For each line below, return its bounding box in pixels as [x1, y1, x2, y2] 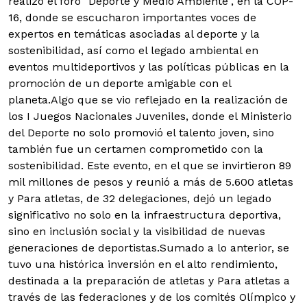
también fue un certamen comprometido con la [8, 143, 263, 156]
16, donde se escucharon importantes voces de [8, 11, 256, 25]
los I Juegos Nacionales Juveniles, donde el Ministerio [8, 110, 292, 123]
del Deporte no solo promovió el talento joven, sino [8, 126, 274, 140]
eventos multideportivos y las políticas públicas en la [8, 60, 289, 74]
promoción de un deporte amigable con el [8, 77, 231, 90]
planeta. [8, 93, 51, 107]
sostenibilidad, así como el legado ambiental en [8, 44, 258, 58]
